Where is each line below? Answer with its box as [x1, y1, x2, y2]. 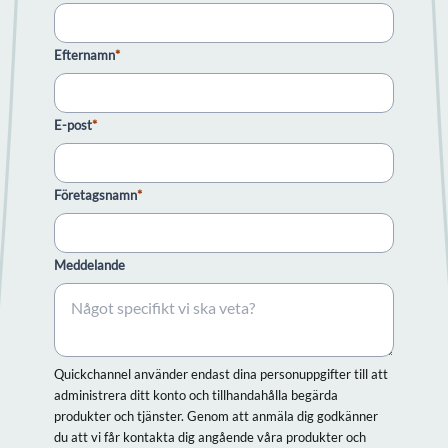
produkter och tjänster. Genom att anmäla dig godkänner [53, 407, 378, 424]
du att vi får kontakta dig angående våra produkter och [53, 428, 366, 445]
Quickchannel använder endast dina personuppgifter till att [53, 365, 388, 382]
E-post [53, 116, 92, 133]
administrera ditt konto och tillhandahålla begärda [53, 386, 338, 403]
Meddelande [53, 256, 125, 273]
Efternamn [53, 46, 115, 63]
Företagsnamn [53, 186, 137, 203]
